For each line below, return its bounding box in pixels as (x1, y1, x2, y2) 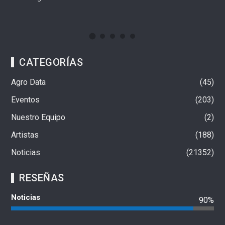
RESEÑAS (19, 171, 64, 184)
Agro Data (11, 77, 46, 87)
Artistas (11, 130, 39, 140)
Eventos (11, 94, 40, 104)
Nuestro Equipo (11, 112, 66, 122)
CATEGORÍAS (19, 56, 83, 68)
